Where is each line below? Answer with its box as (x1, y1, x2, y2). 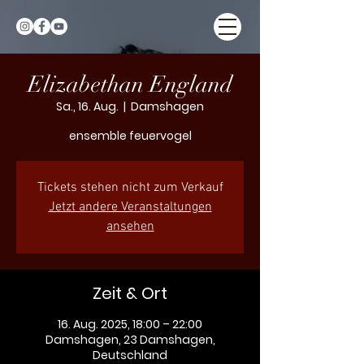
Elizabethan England (28, 71, 232, 98)
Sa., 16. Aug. (56, 98, 119, 115)
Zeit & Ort (93, 282, 167, 305)
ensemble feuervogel (68, 128, 192, 144)
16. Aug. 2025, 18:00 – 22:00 (58, 316, 202, 332)
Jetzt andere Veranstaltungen (48, 199, 212, 215)
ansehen (106, 219, 154, 235)
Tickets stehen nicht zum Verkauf (37, 180, 223, 196)
